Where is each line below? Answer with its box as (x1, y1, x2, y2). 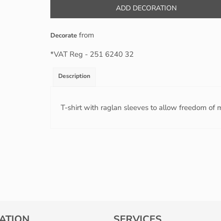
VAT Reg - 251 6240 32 (54, 49, 134, 59)
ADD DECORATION (115, 3, 177, 13)
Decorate (50, 31, 77, 40)
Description (58, 72, 90, 80)
